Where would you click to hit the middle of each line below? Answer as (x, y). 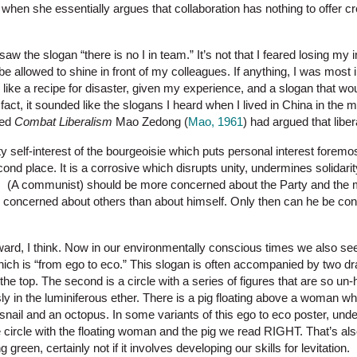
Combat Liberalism (63, 122)
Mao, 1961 (216, 122)
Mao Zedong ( (150, 122)
